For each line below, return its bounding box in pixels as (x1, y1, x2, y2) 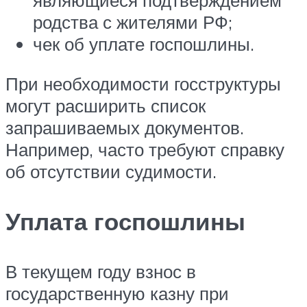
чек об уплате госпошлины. (33, 33, 254, 55)
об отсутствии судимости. (5, 160, 217, 182)
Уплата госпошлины (5, 206, 245, 236)
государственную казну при (5, 282, 229, 304)
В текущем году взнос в (5, 260, 196, 282)
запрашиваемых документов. (5, 116, 244, 138)
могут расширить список (5, 94, 206, 116)
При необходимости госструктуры (5, 72, 281, 95)
